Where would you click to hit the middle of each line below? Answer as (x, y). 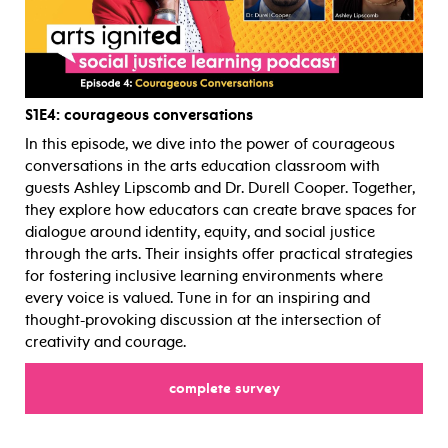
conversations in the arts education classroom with (202, 165)
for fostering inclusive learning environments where (204, 275)
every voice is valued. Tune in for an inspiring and (197, 297)
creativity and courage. (105, 341)
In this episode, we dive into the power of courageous (210, 143)
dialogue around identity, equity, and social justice (200, 231)
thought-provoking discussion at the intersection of (203, 319)
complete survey (224, 388)
